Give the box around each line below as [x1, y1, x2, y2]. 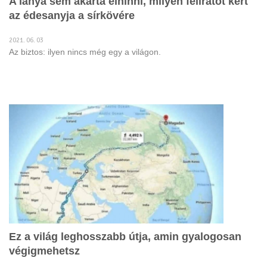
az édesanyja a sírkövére [9, 10, 135, 21]
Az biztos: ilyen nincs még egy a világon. [9, 47, 161, 57]
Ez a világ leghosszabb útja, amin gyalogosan [9, 231, 241, 243]
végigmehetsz [9, 245, 80, 257]
